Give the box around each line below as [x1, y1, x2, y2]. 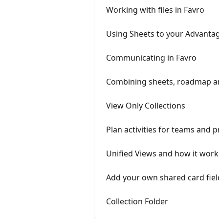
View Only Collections [106, 100, 185, 111]
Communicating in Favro [106, 52, 197, 63]
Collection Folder [106, 196, 168, 207]
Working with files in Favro [106, 4, 204, 15]
